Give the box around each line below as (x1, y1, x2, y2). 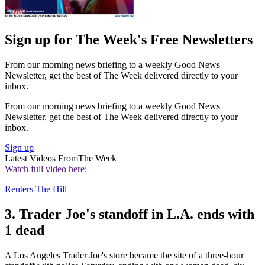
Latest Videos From (5, 153, 78, 163)
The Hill (35, 183, 67, 194)
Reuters (5, 183, 33, 194)
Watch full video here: (5, 163, 87, 174)
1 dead (5, 222, 44, 238)
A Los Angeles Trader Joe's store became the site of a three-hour (5, 250, 244, 260)
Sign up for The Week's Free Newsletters (5, 31, 253, 47)
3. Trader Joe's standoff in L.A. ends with (5, 206, 254, 222)
